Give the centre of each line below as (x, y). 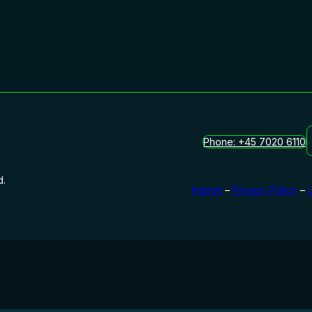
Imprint (208, 189)
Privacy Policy (265, 189)
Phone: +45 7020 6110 (255, 141)
